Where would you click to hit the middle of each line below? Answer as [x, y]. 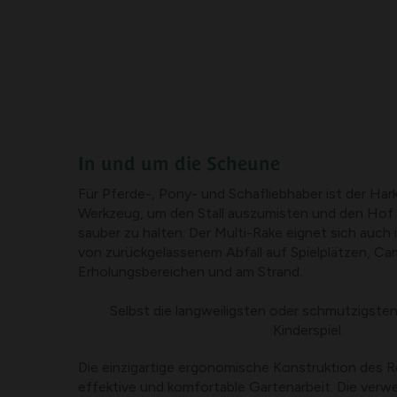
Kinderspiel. [309, 330]
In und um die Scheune [179, 163]
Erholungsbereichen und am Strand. [190, 271]
